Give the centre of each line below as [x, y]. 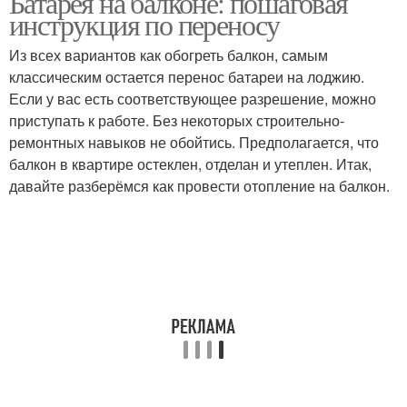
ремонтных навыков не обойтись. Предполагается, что [194, 142]
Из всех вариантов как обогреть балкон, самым [169, 55]
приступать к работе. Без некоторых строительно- [177, 120]
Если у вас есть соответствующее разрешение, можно [193, 99]
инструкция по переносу [144, 24]
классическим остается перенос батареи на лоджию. [187, 77]
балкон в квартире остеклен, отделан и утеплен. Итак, [190, 164]
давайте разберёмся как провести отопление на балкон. [199, 186]
